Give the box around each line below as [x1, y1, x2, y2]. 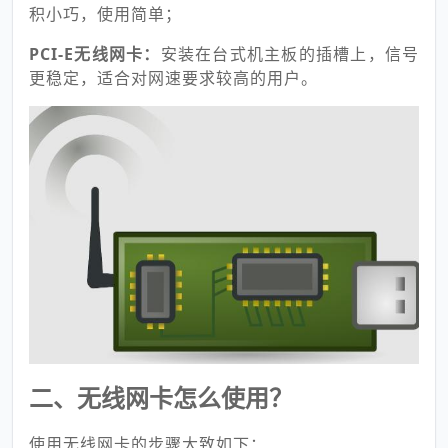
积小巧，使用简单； [29, 3, 182, 25]
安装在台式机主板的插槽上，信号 [160, 43, 419, 65]
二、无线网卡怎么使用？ [29, 381, 293, 415]
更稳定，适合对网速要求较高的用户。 [29, 67, 318, 89]
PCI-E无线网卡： [29, 43, 161, 65]
